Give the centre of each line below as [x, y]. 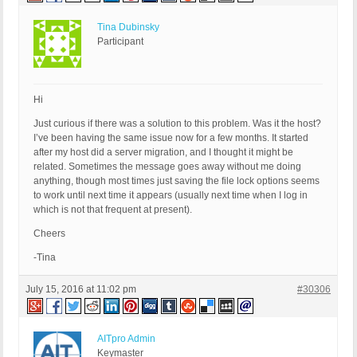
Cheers [49, 234]
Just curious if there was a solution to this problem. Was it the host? [177, 124]
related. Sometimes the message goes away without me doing [167, 167]
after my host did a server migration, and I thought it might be [163, 153]
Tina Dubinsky [128, 27]
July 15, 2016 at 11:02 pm [81, 290]
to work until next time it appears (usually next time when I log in [171, 196]
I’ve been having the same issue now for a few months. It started [171, 138]
